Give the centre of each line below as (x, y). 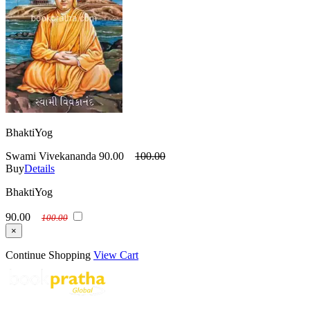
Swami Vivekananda (51, 156)
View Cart (116, 255)
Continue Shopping (48, 255)
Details (39, 169)
